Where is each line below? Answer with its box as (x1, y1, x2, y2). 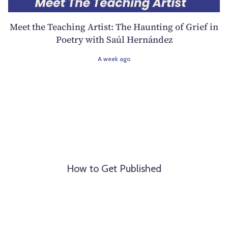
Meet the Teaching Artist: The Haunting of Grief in (10, 20, 218, 33)
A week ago (98, 54, 130, 63)
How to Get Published (67, 162, 161, 175)
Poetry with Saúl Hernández (55, 33, 173, 46)
